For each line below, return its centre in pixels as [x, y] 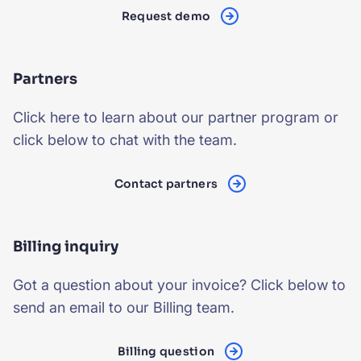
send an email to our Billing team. [124, 307]
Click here [46, 117]
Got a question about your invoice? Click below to [179, 285]
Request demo [166, 16]
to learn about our [144, 117]
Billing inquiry [66, 247]
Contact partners [166, 184]
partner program [264, 117]
